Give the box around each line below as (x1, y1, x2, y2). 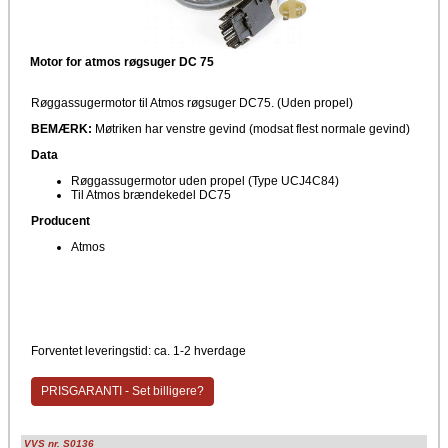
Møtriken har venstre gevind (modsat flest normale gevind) (92, 121, 410, 136)
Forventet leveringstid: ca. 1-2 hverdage (31, 343, 246, 358)
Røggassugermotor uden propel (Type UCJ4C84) (71, 173, 342, 188)
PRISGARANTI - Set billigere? (40, 384, 204, 399)
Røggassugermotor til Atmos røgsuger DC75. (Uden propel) (31, 95, 353, 110)
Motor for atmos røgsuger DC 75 (30, 54, 214, 69)
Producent (31, 213, 90, 228)
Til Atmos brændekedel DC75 (71, 187, 231, 202)
